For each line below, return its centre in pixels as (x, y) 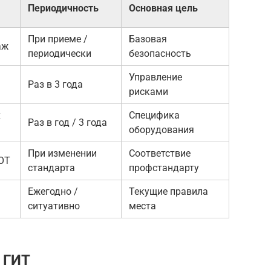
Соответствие (160, 153)
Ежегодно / (53, 191)
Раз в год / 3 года (67, 122)
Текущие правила (168, 191)
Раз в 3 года (55, 84)
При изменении (62, 153)
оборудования (162, 129)
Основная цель (163, 8)
